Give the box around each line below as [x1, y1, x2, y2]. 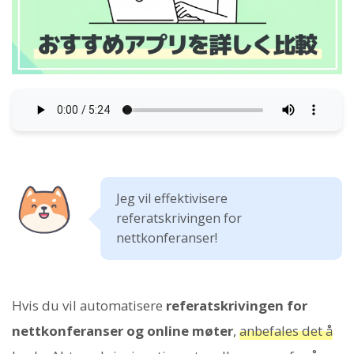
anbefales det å [239, 322, 333, 341]
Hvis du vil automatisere [12, 296, 166, 315]
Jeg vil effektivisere [116, 190, 228, 208]
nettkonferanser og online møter [12, 322, 233, 341]
